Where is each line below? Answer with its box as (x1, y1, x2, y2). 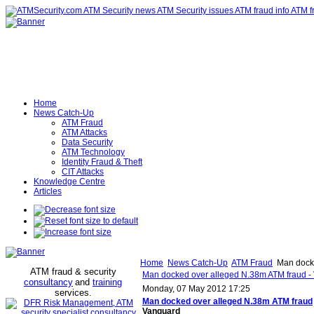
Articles (34, 186, 62, 196)
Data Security (62, 137, 113, 147)
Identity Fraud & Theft (62, 157, 142, 167)
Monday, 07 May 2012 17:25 (142, 284, 250, 294)
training (93, 277, 122, 287)
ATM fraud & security (29, 266, 116, 277)
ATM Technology (62, 147, 125, 157)
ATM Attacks (62, 128, 107, 137)
